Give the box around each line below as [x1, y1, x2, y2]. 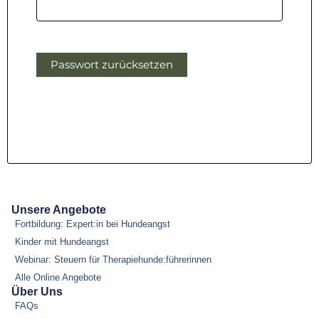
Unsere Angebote [11, 204, 106, 216]
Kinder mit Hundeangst [15, 236, 109, 248]
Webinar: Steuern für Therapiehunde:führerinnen [15, 254, 211, 266]
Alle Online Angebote [15, 272, 101, 283]
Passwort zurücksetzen [51, 58, 173, 71]
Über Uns [11, 286, 63, 298]
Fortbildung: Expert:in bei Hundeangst [15, 219, 170, 230]
